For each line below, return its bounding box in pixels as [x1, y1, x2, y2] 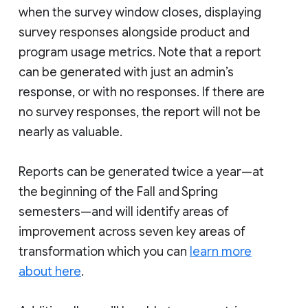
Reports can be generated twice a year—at [19, 164, 264, 179]
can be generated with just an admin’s [19, 64, 234, 80]
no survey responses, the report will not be [19, 104, 261, 120]
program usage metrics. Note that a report [19, 44, 261, 60]
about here [19, 263, 81, 279]
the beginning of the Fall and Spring [19, 184, 218, 199]
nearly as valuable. [19, 124, 122, 140]
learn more [190, 243, 252, 259]
